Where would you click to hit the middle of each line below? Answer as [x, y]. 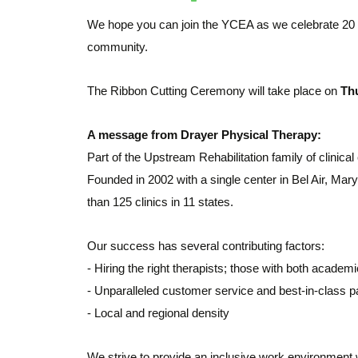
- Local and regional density [159, 313]
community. [118, 47]
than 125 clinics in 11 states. [161, 202]
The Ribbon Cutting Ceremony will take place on [214, 91]
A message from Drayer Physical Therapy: [205, 135]
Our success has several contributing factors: [206, 246]
